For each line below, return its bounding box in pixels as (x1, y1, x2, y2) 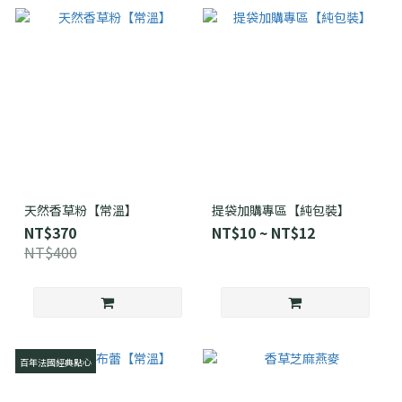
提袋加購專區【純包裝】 (211, 200, 350, 219)
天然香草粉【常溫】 (23, 200, 137, 219)
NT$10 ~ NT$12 (211, 221, 315, 243)
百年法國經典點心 (19, 354, 92, 369)
